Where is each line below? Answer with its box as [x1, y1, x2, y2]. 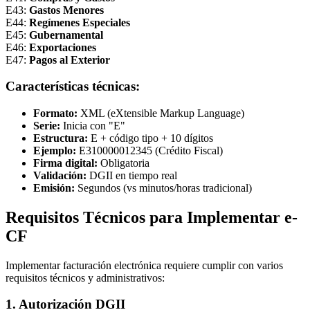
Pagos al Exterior [29, 53, 110, 66]
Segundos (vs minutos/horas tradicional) [75, 181, 252, 194]
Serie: [33, 119, 60, 131]
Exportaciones [29, 41, 96, 53]
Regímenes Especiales [29, 16, 130, 28]
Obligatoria [98, 156, 149, 169]
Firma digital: [33, 156, 98, 169]
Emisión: [33, 181, 75, 194]
